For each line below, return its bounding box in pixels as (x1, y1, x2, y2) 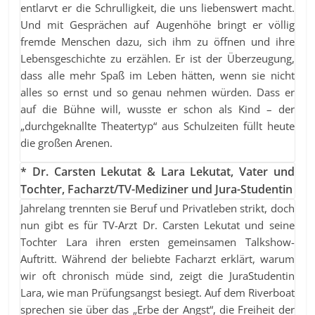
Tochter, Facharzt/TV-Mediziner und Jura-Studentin (20, 181, 293, 197)
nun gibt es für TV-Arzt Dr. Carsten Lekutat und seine (20, 217, 295, 232)
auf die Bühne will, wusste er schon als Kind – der (20, 101, 295, 116)
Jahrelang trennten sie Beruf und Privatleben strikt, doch (20, 200, 295, 215)
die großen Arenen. (20, 135, 113, 150)
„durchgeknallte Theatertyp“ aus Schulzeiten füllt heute (20, 118, 295, 133)
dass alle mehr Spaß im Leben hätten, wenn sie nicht (20, 67, 295, 82)
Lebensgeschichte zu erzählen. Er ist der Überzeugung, (20, 51, 295, 65)
